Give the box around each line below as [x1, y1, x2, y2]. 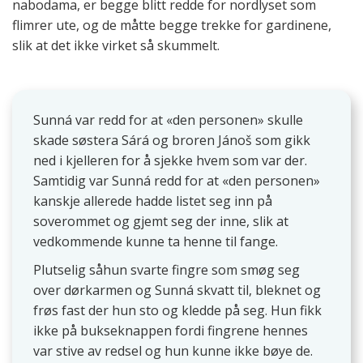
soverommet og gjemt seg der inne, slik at [32, 212, 288, 231]
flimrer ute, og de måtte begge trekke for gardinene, [12, 16, 331, 35]
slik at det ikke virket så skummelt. [12, 36, 220, 55]
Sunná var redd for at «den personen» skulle [32, 111, 303, 130]
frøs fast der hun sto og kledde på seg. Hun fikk [32, 301, 322, 320]
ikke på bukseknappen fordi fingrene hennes [32, 322, 308, 340]
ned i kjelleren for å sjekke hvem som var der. [32, 152, 307, 170]
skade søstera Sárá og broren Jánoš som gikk [32, 131, 310, 150]
